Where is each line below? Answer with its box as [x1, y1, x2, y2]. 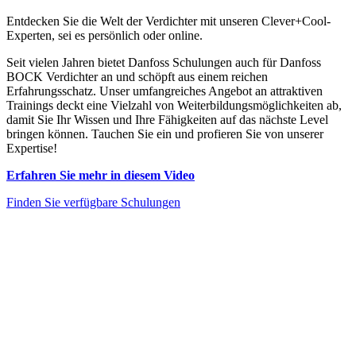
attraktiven [270, 83, 323, 98]
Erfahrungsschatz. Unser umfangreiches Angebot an [6, 83, 270, 98]
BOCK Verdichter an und [6, 69, 138, 83]
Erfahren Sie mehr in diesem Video [6, 168, 195, 182]
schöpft [138, 69, 178, 83]
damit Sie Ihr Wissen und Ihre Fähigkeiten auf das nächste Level [6, 112, 328, 126]
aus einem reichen [178, 69, 268, 83]
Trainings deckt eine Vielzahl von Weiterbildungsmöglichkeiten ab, [6, 98, 342, 112]
